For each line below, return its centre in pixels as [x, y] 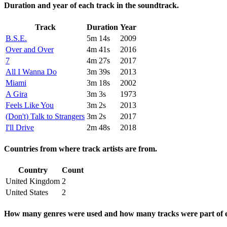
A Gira [16, 94]
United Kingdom [33, 181]
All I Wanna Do [31, 71]
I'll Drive [20, 127]
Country [33, 170]
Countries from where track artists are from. [81, 148]
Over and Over [30, 49]
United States [27, 193]
